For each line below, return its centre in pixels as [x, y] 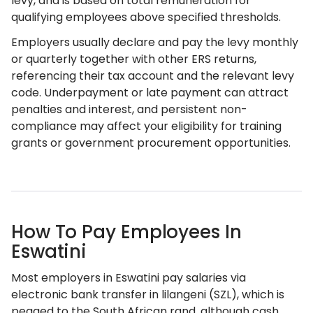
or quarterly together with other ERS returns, [134, 59]
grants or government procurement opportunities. [151, 143]
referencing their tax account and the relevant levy [153, 76]
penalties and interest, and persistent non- [129, 109]
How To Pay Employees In [126, 232]
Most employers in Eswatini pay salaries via [129, 278]
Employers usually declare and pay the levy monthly [155, 42]
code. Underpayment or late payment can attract [150, 93]
